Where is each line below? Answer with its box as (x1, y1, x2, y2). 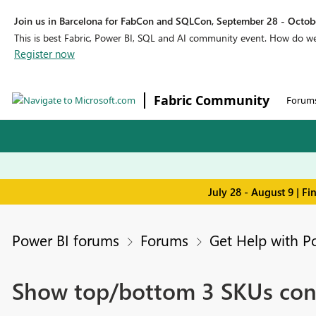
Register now (14, 47, 75, 61)
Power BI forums (11, 230, 119, 250)
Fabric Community (154, 92, 269, 109)
